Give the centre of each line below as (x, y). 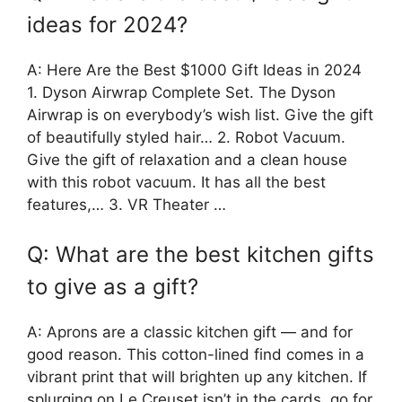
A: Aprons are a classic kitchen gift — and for (190, 332)
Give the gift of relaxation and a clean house (187, 159)
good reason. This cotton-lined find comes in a (196, 355)
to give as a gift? (113, 287)
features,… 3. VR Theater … (127, 204)
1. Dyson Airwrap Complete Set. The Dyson (181, 92)
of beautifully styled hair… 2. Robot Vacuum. (186, 137)
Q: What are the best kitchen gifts (201, 255)
